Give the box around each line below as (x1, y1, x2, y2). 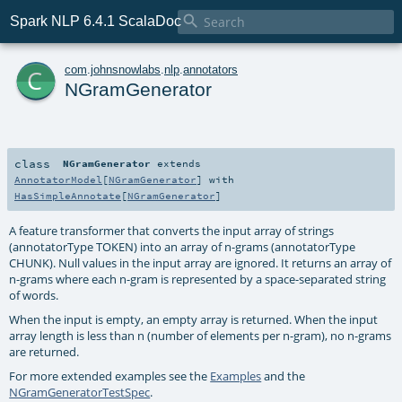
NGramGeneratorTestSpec (9, 383, 151, 400)
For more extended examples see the (9, 367, 211, 384)
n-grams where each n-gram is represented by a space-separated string (9, 270, 387, 287)
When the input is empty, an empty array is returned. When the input (9, 310, 379, 328)
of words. (9, 286, 59, 303)
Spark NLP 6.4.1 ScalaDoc (10, 13, 182, 30)
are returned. (9, 343, 80, 360)
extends (151, 156, 202, 170)
